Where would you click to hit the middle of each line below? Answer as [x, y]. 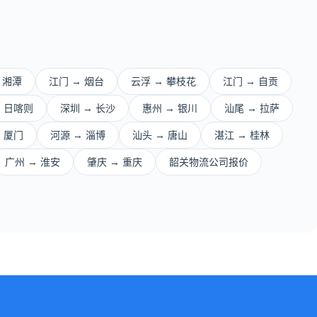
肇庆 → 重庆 [115, 162]
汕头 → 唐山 [160, 135]
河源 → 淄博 [78, 135]
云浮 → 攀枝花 [163, 81]
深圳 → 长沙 [88, 108]
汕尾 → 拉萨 [252, 108]
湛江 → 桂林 [242, 135]
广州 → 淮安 [33, 162]
